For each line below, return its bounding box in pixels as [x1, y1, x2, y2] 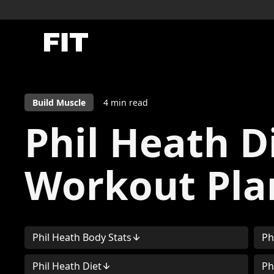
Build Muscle [32, 97, 86, 108]
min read [108, 97, 148, 108]
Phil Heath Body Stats [32, 231, 131, 245]
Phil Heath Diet [32, 259, 102, 273]
